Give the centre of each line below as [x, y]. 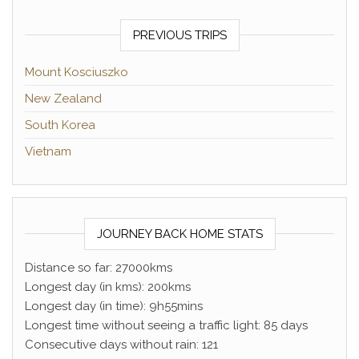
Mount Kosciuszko [77, 72]
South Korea [60, 125]
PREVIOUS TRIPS [179, 35]
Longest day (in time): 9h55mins [114, 306]
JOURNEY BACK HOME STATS [179, 234]
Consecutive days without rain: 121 [121, 345]
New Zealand [63, 99]
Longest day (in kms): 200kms [108, 287]
